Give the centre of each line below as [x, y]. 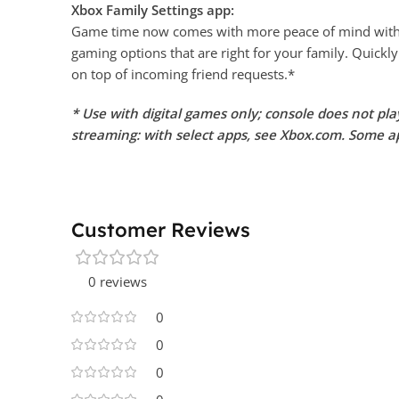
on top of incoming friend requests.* [183, 74]
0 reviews [118, 282]
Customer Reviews [161, 230]
